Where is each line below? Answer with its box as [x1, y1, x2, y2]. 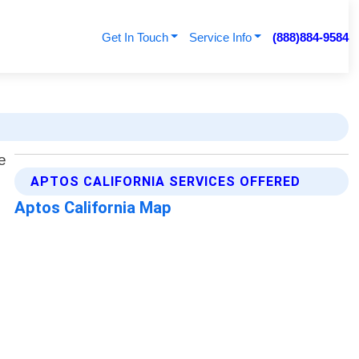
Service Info [188, 30, 252, 44]
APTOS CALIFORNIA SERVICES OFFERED [30, 174, 301, 190]
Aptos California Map [14, 198, 172, 218]
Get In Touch [101, 30, 168, 44]
